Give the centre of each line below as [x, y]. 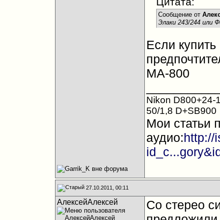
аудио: [165, 137]
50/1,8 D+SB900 [181, 111]
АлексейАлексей [87, 202]
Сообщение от [180, 14]
